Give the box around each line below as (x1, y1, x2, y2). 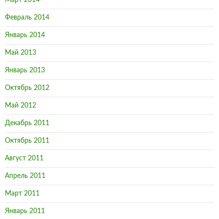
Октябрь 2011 (5, 137, 49, 145)
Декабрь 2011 (5, 120, 49, 127)
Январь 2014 (5, 32, 45, 39)
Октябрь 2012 (5, 85, 49, 92)
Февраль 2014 (5, 14, 49, 22)
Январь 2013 (5, 67, 45, 74)
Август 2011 (5, 155, 44, 162)
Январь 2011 (5, 208, 45, 215)
